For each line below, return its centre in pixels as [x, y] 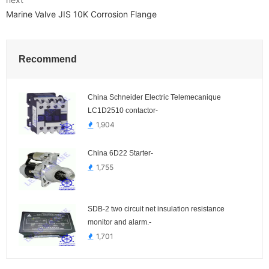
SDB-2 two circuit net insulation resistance [156, 209]
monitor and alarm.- [119, 222]
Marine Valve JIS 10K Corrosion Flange [81, 14]
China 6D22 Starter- [120, 153]
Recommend [48, 59]
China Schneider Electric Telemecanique [154, 97]
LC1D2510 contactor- [123, 110]
